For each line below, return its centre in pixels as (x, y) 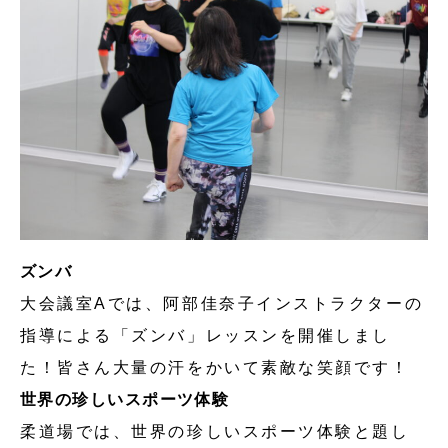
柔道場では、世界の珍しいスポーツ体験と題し (215, 431)
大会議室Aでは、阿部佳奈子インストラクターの (222, 303)
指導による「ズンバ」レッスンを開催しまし (205, 335)
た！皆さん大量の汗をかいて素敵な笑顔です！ (215, 367)
